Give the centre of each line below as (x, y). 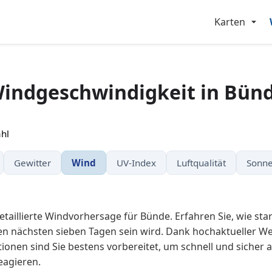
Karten (230, 22)
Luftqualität (201, 163)
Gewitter (32, 163)
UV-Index (136, 163)
